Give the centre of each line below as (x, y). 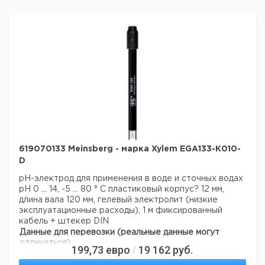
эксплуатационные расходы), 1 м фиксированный (121, 211)
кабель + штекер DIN (64, 221)
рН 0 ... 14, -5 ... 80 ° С (64, 189)
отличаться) (45, 243)
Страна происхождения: (70, 255)
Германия (141, 255)
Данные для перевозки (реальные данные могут (119, 232)
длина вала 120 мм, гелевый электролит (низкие (118, 200)
